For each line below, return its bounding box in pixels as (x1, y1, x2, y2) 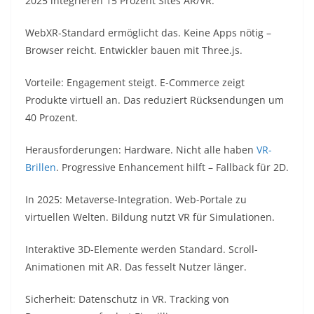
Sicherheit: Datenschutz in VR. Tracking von (25, 292, 229, 306)
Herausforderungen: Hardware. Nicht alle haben (25, 143, 257, 157)
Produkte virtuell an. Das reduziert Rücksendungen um (25, 93, 284, 107)
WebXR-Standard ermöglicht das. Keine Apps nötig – (25, 26, 271, 40)
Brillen (25, 161, 56, 175)
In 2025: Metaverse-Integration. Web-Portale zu (25, 193, 247, 207)
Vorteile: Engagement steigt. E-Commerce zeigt (25, 76, 245, 90)
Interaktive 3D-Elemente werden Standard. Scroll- (25, 243, 258, 257)
